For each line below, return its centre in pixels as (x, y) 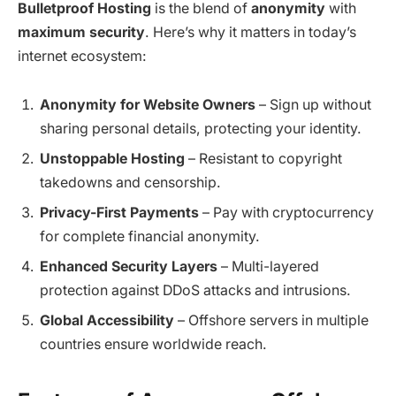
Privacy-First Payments (119, 213)
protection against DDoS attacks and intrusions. (195, 291)
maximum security (81, 32)
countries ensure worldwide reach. (153, 345)
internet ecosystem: (82, 56)
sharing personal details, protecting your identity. (201, 129)
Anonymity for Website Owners (148, 105)
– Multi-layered (268, 267)
